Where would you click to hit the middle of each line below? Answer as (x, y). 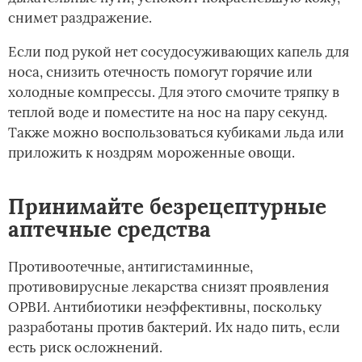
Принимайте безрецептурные (167, 207)
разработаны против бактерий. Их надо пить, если (174, 328)
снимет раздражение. (80, 18)
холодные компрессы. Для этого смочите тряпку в (174, 93)
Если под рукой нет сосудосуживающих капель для (179, 52)
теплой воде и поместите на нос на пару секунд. (168, 113)
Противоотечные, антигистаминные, (130, 267)
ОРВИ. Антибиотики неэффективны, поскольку (165, 307)
